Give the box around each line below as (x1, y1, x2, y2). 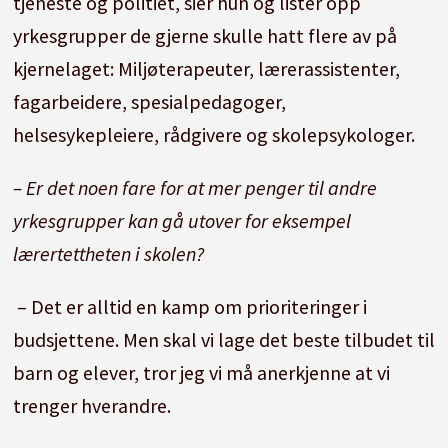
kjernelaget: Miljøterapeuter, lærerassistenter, (12, 56, 400, 82)
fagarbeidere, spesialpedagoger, (12, 89, 286, 115)
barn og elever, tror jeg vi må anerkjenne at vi (12, 360, 390, 386)
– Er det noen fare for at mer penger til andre (12, 175, 377, 201)
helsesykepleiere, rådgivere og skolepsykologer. (12, 122, 415, 148)
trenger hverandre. (12, 393, 171, 419)
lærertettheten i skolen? (12, 241, 208, 267)
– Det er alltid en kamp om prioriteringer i (12, 294, 367, 320)
